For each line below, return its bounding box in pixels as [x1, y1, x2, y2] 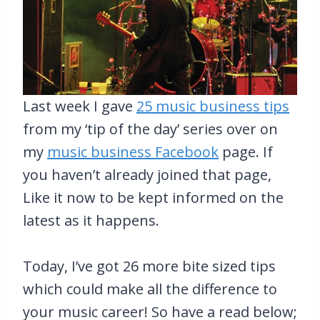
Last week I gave [23, 96, 136, 116]
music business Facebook [47, 142, 219, 162]
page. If [219, 142, 273, 162]
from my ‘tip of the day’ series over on [23, 119, 278, 139]
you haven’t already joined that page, [23, 165, 271, 185]
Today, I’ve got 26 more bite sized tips [23, 256, 276, 276]
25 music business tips [136, 96, 289, 116]
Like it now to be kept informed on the [23, 188, 284, 208]
